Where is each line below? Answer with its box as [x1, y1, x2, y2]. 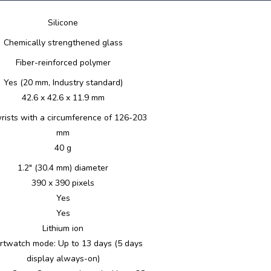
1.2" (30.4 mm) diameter [18, 162, 108, 174]
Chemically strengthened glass [3, 37, 123, 48]
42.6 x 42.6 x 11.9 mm [21, 92, 105, 103]
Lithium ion [42, 223, 83, 234]
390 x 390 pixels [31, 177, 94, 189]
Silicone [48, 17, 78, 28]
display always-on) [26, 253, 100, 264]
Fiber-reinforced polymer [15, 57, 111, 68]
